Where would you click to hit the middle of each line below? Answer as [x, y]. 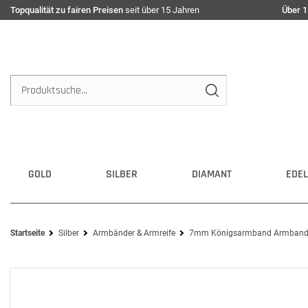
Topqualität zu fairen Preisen [67, 10]
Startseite [27, 233]
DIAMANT [212, 174]
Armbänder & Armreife [134, 233]
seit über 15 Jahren [161, 10]
